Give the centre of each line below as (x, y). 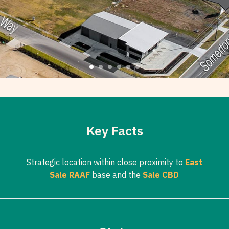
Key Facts (114, 131)
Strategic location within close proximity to (106, 162)
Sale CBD (161, 175)
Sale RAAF (70, 175)
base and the (117, 175)
